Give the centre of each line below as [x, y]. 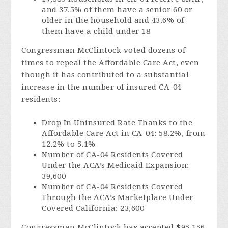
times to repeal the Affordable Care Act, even [110, 63]
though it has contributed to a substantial [105, 75]
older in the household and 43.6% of [113, 20]
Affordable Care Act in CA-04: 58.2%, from [124, 133]
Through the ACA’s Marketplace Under [118, 197]
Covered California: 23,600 [93, 208]
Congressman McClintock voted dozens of [104, 50]
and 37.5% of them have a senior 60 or [117, 10]
